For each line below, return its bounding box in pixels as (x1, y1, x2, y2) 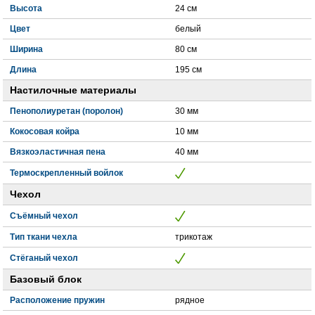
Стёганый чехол (10, 253, 79, 264)
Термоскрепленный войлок (10, 168, 124, 179)
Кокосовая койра (10, 127, 80, 137)
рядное (175, 295, 205, 306)
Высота (10, 4, 43, 14)
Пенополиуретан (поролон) (10, 106, 124, 117)
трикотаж (175, 232, 213, 243)
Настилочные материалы (10, 85, 137, 96)
